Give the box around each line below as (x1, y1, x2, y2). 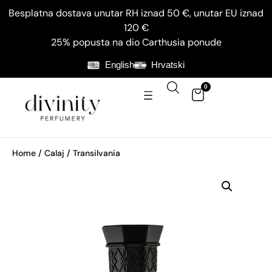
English (104, 59, 134, 70)
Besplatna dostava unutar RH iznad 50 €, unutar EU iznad (8, 7, 263, 19)
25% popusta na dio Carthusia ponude (50, 36, 222, 49)
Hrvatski (151, 59, 185, 70)
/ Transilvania (64, 147, 120, 158)
